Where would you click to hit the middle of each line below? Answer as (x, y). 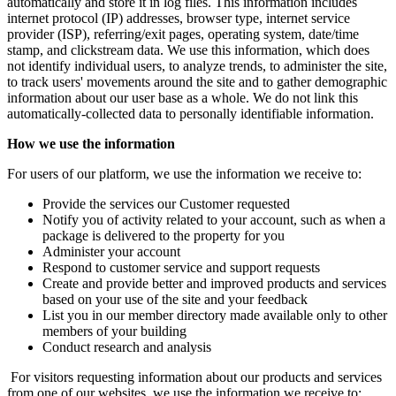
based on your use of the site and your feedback (175, 300)
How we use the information (91, 144)
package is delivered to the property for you (164, 236)
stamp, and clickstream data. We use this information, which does (188, 50)
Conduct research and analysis (127, 347)
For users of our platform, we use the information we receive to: (184, 174)
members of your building (114, 331)
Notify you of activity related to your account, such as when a (214, 220)
